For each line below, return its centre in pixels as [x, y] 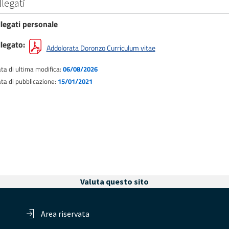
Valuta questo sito [114, 181]
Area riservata [65, 214]
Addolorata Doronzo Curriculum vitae [101, 48]
